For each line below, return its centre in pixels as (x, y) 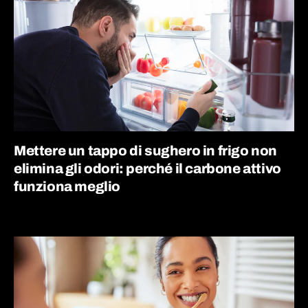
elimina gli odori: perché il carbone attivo (147, 168)
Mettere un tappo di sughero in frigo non (146, 151)
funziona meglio (67, 186)
